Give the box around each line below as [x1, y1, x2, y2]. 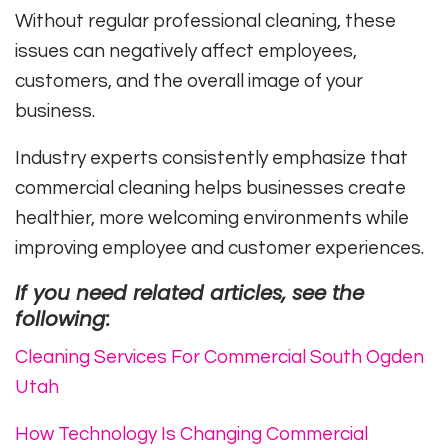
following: [15, 305, 110, 334]
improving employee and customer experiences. [15, 238, 424, 259]
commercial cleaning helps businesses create [15, 178, 406, 199]
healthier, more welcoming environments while [15, 208, 409, 229]
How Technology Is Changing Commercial [15, 424, 368, 445]
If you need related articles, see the [15, 279, 364, 308]
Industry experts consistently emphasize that [15, 148, 408, 169]
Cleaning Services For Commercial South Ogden [15, 347, 424, 368]
